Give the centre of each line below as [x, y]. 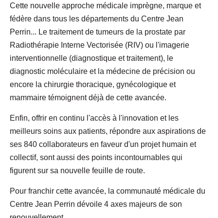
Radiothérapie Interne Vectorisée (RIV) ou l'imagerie [100, 45]
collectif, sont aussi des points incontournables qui [96, 157]
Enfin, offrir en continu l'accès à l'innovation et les [94, 118]
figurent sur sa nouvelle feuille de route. [77, 170]
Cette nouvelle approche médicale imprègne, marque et [105, 5]
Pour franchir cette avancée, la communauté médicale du [108, 191]
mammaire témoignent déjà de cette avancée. [88, 97]
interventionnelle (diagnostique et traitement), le [91, 58]
